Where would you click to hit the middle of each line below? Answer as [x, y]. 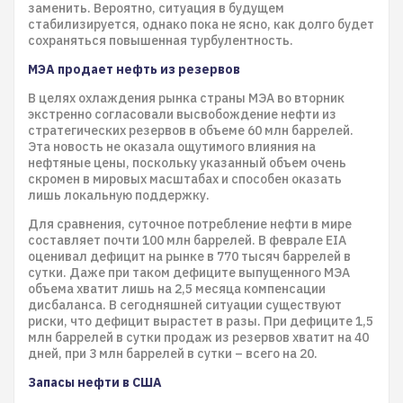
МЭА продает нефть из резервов [134, 69]
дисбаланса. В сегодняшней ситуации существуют [185, 305]
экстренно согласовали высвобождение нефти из [182, 114]
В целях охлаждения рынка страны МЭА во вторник [186, 98]
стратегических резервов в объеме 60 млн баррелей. [191, 130]
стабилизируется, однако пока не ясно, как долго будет [201, 24]
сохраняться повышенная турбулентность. [161, 40]
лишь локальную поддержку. [119, 195]
